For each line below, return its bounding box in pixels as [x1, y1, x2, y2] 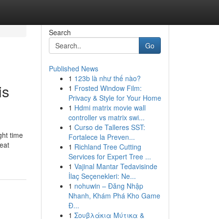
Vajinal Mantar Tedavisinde [74, 161, 157, 171]
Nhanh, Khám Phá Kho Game [68, 191, 160, 200]
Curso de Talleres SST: [74, 122, 145, 132]
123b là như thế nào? [74, 73, 141, 83]
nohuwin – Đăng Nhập [74, 181, 143, 191]
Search [48, 27, 71, 37]
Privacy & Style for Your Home [68, 93, 161, 103]
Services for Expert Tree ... [68, 152, 151, 161]
